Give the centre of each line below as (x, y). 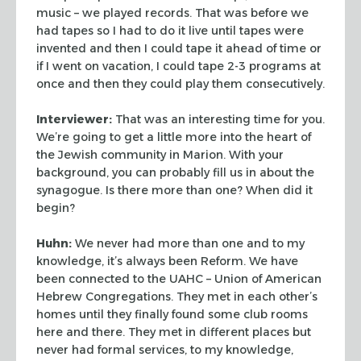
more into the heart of (247, 137)
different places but (253, 332)
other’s (297, 296)
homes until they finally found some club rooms (172, 314)
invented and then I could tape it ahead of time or (179, 48)
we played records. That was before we (194, 12)
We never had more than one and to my (188, 243)
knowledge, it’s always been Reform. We (152, 261)
